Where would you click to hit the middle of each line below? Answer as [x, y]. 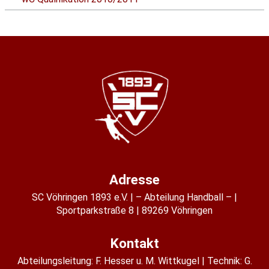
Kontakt [134, 243]
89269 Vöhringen [177, 210]
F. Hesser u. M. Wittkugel [147, 261]
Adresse [134, 179]
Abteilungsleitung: [56, 261]
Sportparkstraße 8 [95, 210]
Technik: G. [229, 261]
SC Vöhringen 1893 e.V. [80, 197]
